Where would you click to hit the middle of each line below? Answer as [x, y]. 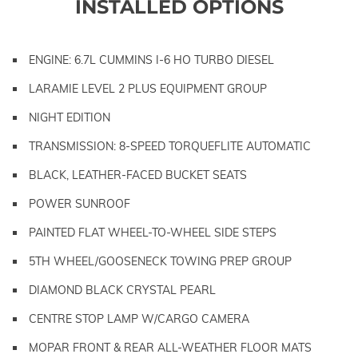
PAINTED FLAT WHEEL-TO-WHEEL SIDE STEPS [153, 232]
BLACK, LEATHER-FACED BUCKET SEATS [138, 175]
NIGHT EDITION [70, 117]
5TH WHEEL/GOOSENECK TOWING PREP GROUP [160, 261]
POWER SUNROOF [80, 203]
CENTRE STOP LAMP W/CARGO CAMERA [139, 318]
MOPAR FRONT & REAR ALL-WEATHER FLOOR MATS [170, 347]
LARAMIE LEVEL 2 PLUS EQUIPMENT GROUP [148, 88]
